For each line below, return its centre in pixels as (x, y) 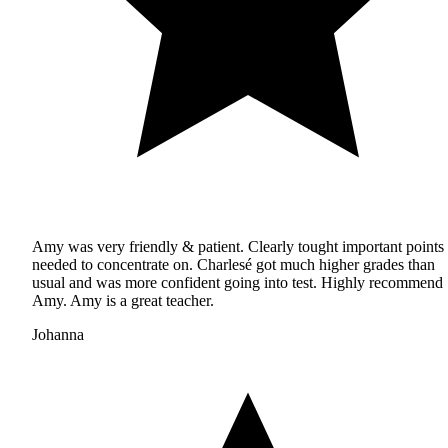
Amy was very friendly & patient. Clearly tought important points (238, 246)
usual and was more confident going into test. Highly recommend (237, 282)
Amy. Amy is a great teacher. (123, 300)
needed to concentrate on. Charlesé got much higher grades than (233, 264)
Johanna (58, 334)
